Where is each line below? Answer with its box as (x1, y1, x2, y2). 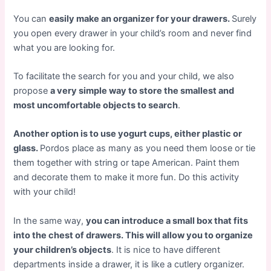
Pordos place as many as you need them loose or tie (40, 143, 256, 154)
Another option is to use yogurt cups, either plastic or (13, 128, 243, 140)
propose (13, 85, 51, 97)
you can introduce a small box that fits (86, 215, 249, 226)
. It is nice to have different (111, 244, 221, 255)
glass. (13, 143, 41, 154)
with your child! (13, 186, 76, 198)
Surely (232, 13, 257, 24)
